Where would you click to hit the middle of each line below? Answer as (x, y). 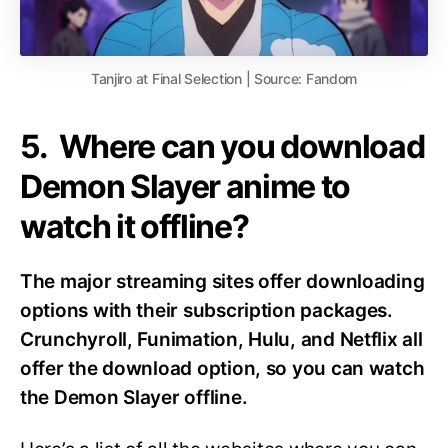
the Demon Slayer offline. (134, 397)
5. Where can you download (222, 146)
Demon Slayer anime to (185, 186)
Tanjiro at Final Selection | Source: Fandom (224, 78)
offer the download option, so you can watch (222, 368)
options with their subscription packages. (206, 310)
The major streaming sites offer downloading (222, 281)
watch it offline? (134, 226)
